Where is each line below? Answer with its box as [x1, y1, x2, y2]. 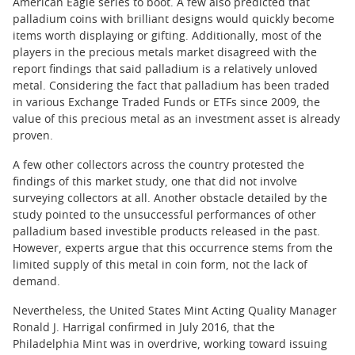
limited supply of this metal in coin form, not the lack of [13, 260, 307, 272]
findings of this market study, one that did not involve [13, 177, 297, 189]
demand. [13, 277, 60, 288]
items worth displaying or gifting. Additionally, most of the [13, 31, 322, 43]
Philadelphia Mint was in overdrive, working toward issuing [13, 339, 327, 351]
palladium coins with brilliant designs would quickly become [13, 14, 334, 26]
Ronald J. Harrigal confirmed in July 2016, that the [13, 323, 275, 334]
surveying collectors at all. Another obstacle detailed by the [13, 193, 327, 205]
